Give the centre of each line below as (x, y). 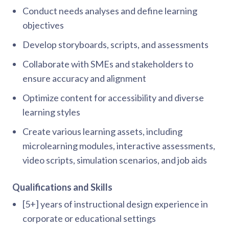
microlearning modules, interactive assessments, (119, 146)
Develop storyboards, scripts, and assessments (116, 44)
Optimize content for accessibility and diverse (113, 98)
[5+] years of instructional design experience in (115, 204)
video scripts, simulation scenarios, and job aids (115, 160)
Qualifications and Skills (62, 187)
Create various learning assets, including (102, 131)
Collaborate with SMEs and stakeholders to (108, 64)
